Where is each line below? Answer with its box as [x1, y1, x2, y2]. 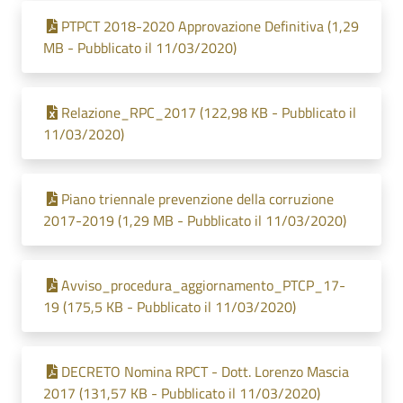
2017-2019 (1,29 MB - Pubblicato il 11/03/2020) [43, 210, 346, 231]
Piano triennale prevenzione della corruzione [61, 188, 334, 210]
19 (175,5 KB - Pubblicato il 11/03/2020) [43, 296, 296, 318]
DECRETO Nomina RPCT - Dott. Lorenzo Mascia [61, 361, 349, 382]
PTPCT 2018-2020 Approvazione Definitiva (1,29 [61, 15, 359, 37]
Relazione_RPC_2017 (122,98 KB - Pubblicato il [61, 102, 356, 123]
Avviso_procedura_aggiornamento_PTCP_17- [61, 274, 345, 296]
